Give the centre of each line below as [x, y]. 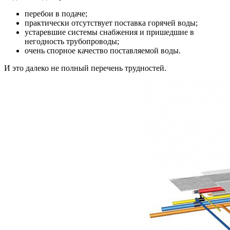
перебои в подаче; [56, 13]
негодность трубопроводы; [72, 41]
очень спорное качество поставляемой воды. [103, 50]
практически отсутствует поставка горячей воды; [111, 23]
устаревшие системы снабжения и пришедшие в [109, 32]
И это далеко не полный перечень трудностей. [85, 68]
